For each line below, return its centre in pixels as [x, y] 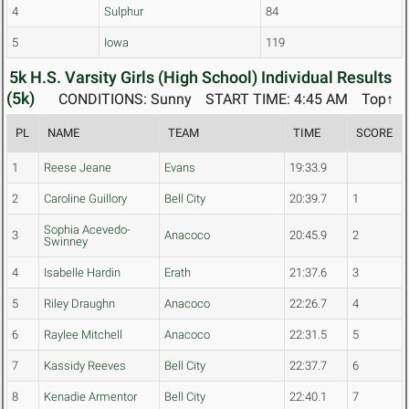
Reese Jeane [78, 168]
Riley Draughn [79, 304]
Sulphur [124, 12]
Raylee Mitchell [83, 335]
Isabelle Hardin [82, 273]
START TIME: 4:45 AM [277, 100]
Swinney [66, 242]
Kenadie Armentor [90, 397]
